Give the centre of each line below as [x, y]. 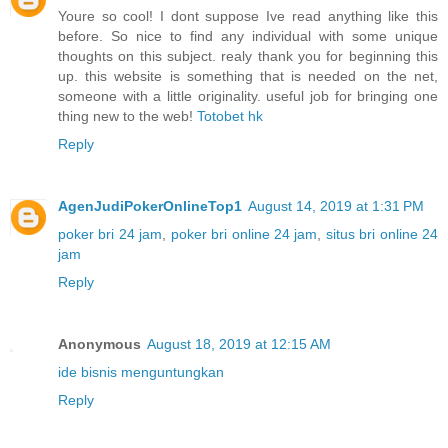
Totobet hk [230, 116]
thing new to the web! [127, 116]
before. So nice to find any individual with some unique [248, 36]
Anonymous [99, 343]
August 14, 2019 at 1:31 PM [336, 206]
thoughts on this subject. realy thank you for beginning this [248, 56]
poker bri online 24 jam [244, 234]
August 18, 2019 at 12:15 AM [239, 343]
